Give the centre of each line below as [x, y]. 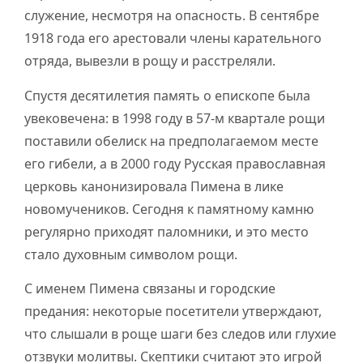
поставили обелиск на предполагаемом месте [171, 141]
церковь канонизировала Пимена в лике [154, 186]
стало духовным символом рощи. [131, 254]
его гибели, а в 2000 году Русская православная [175, 163]
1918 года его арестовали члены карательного [173, 38]
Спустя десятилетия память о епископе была [167, 95]
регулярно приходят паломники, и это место [167, 231]
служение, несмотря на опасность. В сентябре [172, 16]
